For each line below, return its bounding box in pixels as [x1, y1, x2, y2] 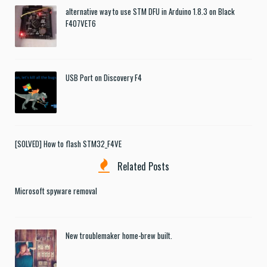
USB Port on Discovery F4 [66, 72, 142, 84]
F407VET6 [66, 17, 96, 30]
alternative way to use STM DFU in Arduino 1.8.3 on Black [66, 5, 235, 18]
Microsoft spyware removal [15, 185, 97, 197]
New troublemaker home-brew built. [66, 229, 172, 242]
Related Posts [114, 159, 169, 174]
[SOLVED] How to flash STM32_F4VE [15, 138, 122, 150]
